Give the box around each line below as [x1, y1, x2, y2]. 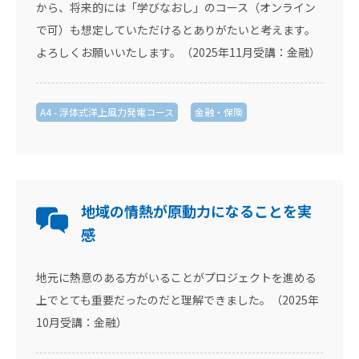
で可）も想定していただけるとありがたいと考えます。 [36, 22, 316, 38]
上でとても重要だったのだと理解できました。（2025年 [36, 292, 319, 308]
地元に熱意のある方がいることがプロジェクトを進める [36, 269, 317, 285]
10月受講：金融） [36, 314, 127, 330]
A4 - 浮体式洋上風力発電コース [40, 105, 174, 119]
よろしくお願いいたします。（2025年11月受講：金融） [36, 44, 321, 60]
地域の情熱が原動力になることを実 [81, 200, 312, 221]
